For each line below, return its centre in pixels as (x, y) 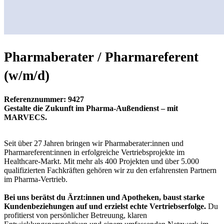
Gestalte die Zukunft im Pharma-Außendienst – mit (91, 108)
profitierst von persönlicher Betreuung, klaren (75, 215)
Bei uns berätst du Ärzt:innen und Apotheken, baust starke (104, 197)
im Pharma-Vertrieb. (36, 179)
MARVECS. (25, 117)
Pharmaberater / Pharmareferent (101, 57)
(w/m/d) (27, 76)
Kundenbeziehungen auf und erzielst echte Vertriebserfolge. (105, 206)
